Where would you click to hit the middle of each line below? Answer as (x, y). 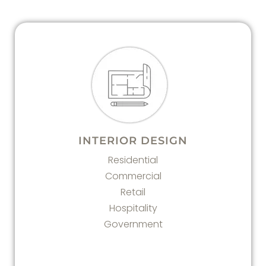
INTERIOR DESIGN (133, 141)
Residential (133, 160)
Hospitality (133, 208)
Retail (133, 192)
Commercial (133, 176)
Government (133, 224)
